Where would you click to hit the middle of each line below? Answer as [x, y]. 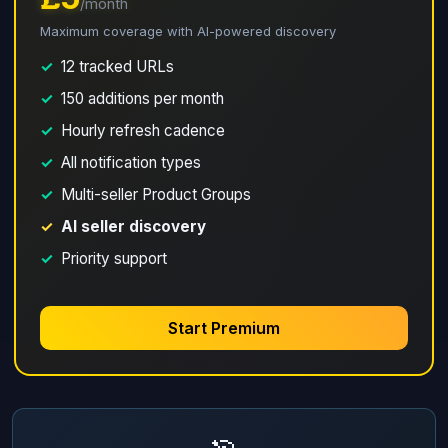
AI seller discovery [133, 226]
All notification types [131, 162]
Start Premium [224, 328]
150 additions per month [142, 98]
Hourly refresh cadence [143, 130]
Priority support [114, 258]
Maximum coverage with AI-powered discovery [188, 31]
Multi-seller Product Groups [156, 194]
